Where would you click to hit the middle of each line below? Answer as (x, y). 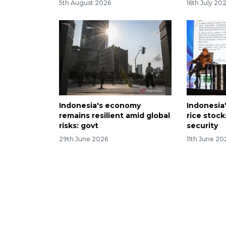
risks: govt (79, 125)
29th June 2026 (83, 139)
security (203, 125)
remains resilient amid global (115, 115)
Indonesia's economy (100, 105)
